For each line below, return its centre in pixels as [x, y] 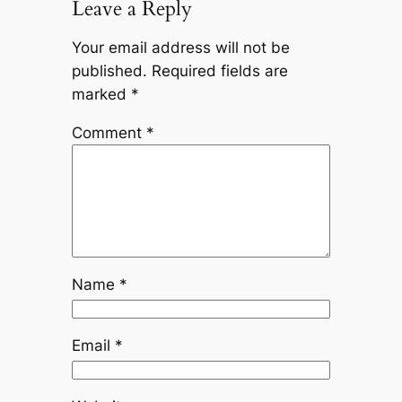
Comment [109, 132]
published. [109, 71]
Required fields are [219, 71]
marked [101, 95]
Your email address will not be [180, 48]
